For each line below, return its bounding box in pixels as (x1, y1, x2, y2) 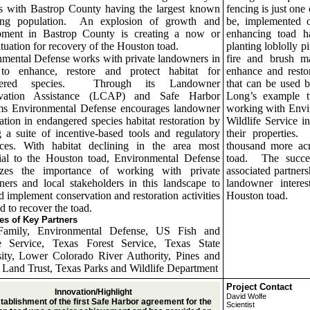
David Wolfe (226, 292, 266, 300)
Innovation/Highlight (54, 287, 132, 297)
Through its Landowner (93, 77, 220, 89)
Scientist (226, 300, 255, 309)
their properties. (226, 127, 298, 139)
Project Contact (226, 282, 292, 292)
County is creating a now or (82, 28, 220, 39)
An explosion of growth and (79, 15, 220, 27)
